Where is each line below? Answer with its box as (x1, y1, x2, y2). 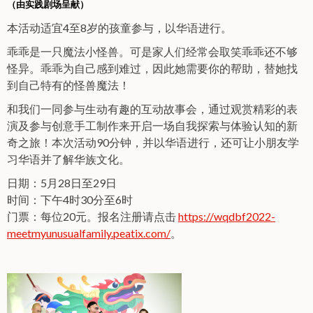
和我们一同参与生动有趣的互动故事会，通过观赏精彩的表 (7, 101, 298, 115)
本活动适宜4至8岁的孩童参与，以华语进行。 (7, 20, 232, 34)
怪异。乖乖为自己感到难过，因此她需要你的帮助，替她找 (7, 61, 298, 75)
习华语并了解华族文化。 (7, 152, 130, 166)
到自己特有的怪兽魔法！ (7, 78, 130, 92)
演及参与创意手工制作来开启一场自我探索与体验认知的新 (7, 118, 298, 132)
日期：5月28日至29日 (7, 175, 117, 189)
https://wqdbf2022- (178, 209, 275, 223)
